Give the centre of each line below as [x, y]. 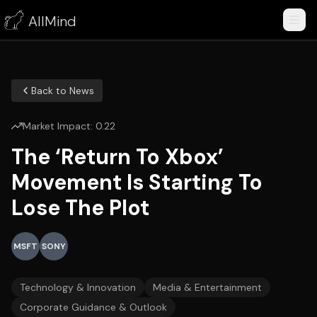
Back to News [63, 91]
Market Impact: [59, 126]
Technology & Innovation [78, 287]
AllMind [52, 21]
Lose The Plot [80, 208]
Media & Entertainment [207, 287]
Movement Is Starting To [137, 182]
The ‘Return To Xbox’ [117, 157]
